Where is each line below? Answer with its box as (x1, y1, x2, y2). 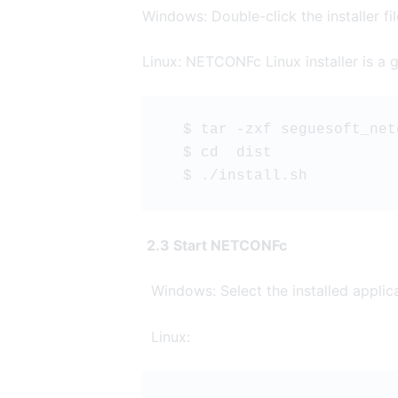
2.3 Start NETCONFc (147, 235, 287, 254)
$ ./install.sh (164, 168, 307, 185)
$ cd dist (164, 145, 272, 162)
